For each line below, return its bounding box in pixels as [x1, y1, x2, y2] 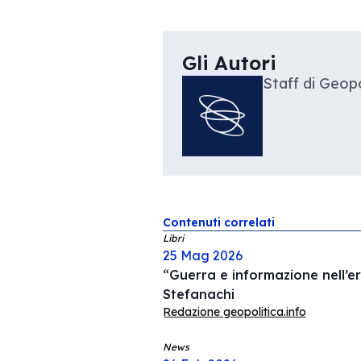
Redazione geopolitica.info [162, 305, 306, 319]
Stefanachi [162, 286, 234, 302]
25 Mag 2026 [162, 247, 243, 263]
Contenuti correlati [162, 215, 275, 230]
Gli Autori [181, 51, 276, 75]
